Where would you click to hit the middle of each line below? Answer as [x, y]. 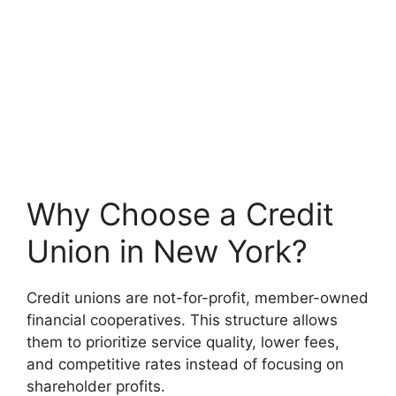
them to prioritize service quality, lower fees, [183, 342]
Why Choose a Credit [180, 213]
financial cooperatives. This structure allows [182, 320]
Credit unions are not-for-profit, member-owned [198, 297]
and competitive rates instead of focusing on [185, 364]
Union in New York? [167, 251]
